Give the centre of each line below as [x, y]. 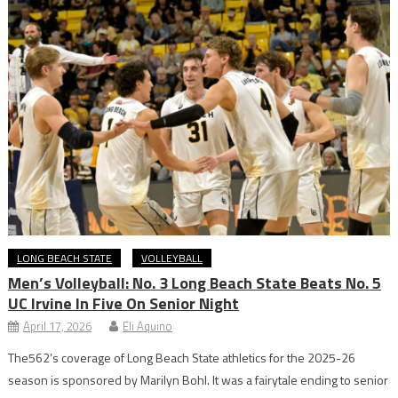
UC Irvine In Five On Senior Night [124, 303]
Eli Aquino [148, 326]
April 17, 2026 [58, 326]
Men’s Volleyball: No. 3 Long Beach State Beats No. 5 [195, 283]
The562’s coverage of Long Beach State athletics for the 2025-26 [182, 357]
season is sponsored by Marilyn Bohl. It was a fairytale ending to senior [199, 379]
